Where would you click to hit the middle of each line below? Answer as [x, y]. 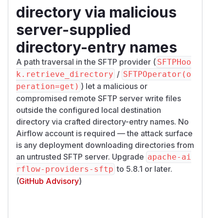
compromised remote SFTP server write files [99, 98]
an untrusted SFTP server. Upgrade [81, 156]
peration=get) [48, 86]
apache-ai [169, 157]
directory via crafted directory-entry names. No [102, 121]
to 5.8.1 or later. [144, 169]
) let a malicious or [114, 86]
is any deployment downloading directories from [105, 145]
